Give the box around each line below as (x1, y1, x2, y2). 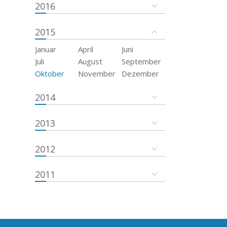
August (78, 56, 103, 66)
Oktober (34, 68, 64, 79)
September (122, 56, 162, 66)
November (78, 68, 116, 79)
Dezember (122, 68, 160, 79)
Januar (34, 44, 56, 54)
